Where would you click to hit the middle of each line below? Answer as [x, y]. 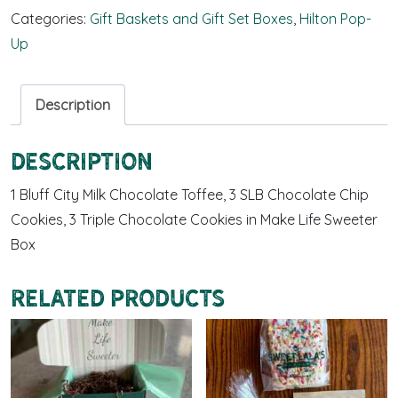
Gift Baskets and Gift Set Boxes [191, 18]
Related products [118, 298]
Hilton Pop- [335, 18]
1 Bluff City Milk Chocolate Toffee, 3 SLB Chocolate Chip [190, 194]
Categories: [50, 18]
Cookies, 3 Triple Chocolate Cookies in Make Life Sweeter [194, 219]
